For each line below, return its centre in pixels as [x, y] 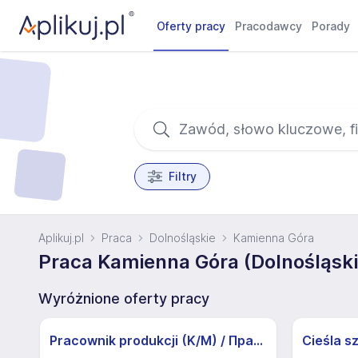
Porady [331, 26]
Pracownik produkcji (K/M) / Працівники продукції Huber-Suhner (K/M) [258, 340]
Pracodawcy [269, 26]
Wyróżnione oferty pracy [124, 298]
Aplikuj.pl [61, 238]
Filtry [182, 176]
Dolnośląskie [183, 238]
